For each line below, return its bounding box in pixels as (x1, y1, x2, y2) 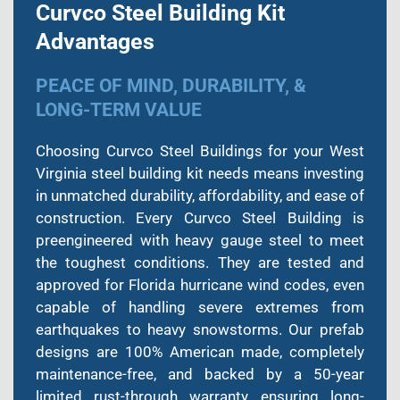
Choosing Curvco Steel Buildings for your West (36, 141, 364, 160)
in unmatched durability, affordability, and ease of (36, 186, 364, 204)
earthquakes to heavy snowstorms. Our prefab (36, 320, 364, 338)
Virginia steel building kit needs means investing (36, 163, 364, 182)
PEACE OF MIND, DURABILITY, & (36, 74, 306, 96)
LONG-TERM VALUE (36, 98, 202, 121)
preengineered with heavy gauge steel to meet (36, 230, 364, 249)
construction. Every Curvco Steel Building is (36, 208, 364, 227)
